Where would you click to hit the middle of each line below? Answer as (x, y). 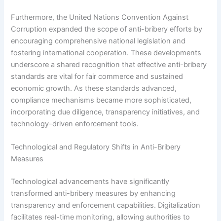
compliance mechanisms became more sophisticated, (101, 100)
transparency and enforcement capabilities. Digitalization (106, 205)
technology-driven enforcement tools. (75, 124)
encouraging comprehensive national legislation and (98, 41)
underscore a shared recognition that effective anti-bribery (109, 65)
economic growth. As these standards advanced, (94, 88)
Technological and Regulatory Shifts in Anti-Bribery (96, 147)
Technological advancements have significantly (90, 182)
